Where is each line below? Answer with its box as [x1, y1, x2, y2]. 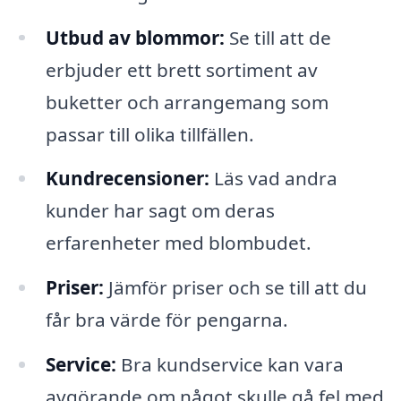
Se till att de [224, 24, 331, 50]
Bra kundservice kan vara [115, 352, 344, 378]
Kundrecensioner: [45, 166, 209, 192]
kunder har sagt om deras [45, 198, 275, 224]
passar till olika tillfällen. [45, 121, 254, 147]
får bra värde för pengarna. [45, 307, 288, 333]
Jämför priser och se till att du [103, 275, 367, 301]
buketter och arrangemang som [45, 89, 328, 115]
